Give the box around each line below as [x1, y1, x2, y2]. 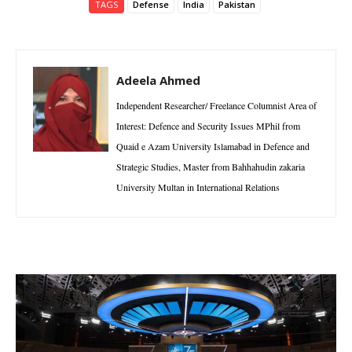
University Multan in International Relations [116, 181, 280, 194]
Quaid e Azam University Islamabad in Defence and [116, 140, 310, 153]
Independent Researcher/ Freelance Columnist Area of [116, 99, 317, 112]
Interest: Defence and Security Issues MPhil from [116, 119, 300, 133]
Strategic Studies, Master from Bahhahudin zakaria [116, 160, 305, 174]
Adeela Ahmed [116, 72, 200, 89]
